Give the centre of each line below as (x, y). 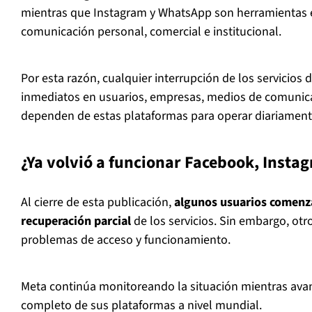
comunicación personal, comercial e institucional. (151, 32)
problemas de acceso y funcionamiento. (126, 240)
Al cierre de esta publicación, (97, 203)
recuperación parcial (76, 221)
